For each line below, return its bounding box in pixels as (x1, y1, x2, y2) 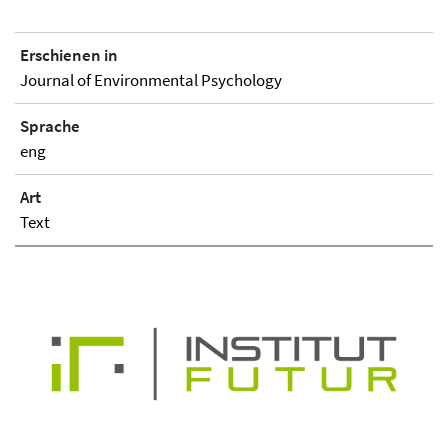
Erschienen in (20, 44, 118, 67)
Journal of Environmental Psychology (20, 69, 282, 92)
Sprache (20, 115, 80, 138)
